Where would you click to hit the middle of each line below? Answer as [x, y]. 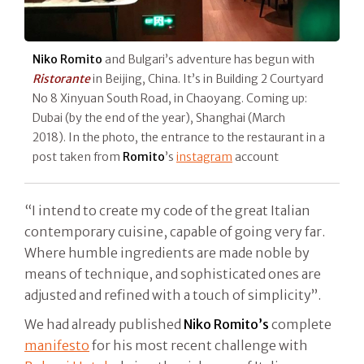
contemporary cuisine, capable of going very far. [175, 232]
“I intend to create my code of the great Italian [167, 211]
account [256, 157]
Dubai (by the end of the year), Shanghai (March [159, 118]
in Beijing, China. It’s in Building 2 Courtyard [207, 79]
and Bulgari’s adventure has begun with [208, 60]
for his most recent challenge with [199, 346]
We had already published [104, 325]
